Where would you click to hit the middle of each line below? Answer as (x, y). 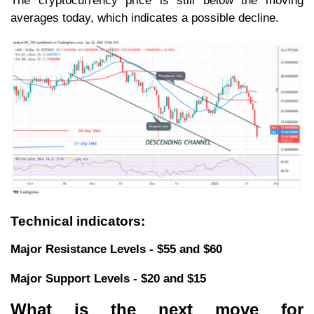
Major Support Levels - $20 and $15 (108, 279)
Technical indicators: (81, 221)
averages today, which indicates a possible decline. (146, 18)
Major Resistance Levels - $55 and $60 (116, 250)
